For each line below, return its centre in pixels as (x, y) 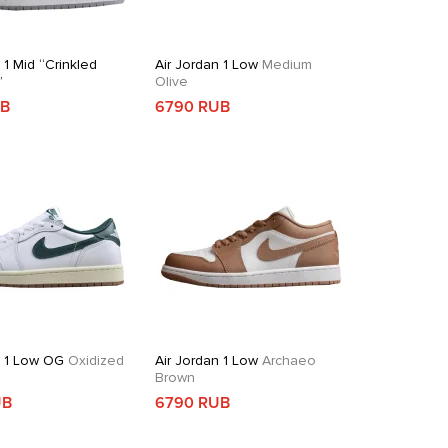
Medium (285, 64)
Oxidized (94, 360)
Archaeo (287, 360)
